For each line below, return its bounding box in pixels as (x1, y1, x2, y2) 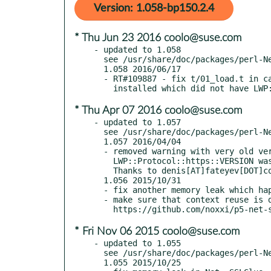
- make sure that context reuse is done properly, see (94, 194, 103, 204)
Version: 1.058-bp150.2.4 (94, 2, 214, 14)
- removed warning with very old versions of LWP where (94, 146, 103, 156)
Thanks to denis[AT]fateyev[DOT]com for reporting (94, 165, 113, 175)
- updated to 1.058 (94, 44, 181, 54)
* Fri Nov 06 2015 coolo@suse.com (74, 226, 240, 237)
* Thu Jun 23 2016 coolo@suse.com (74, 32, 241, 44)
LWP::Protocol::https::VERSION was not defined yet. (94, 155, 113, 166)
